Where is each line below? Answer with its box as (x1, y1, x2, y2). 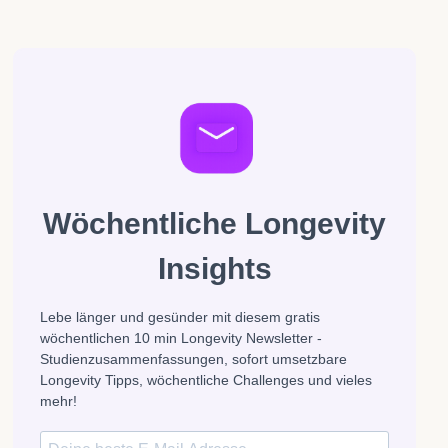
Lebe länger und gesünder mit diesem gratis (40, 308, 320, 325)
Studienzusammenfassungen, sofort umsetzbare (40, 350, 347, 367)
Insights (157, 251, 272, 285)
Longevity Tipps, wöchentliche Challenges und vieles (40, 371, 372, 388)
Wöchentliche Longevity (43, 206, 386, 240)
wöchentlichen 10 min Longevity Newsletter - (40, 329, 322, 346)
